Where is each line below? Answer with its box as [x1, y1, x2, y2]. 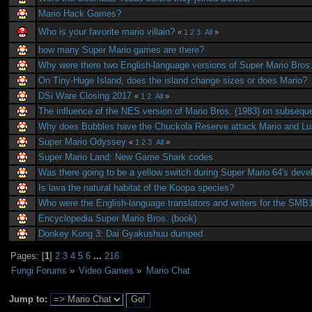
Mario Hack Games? [38, 8, 122, 19]
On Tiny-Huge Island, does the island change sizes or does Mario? [38, 75, 308, 86]
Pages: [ [10, 251, 45, 262]
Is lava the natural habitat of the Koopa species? [38, 182, 235, 193]
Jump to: [8, 295, 47, 305]
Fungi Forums [10, 265, 67, 276]
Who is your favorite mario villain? [38, 26, 175, 37]
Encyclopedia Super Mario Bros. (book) [38, 212, 197, 224]
